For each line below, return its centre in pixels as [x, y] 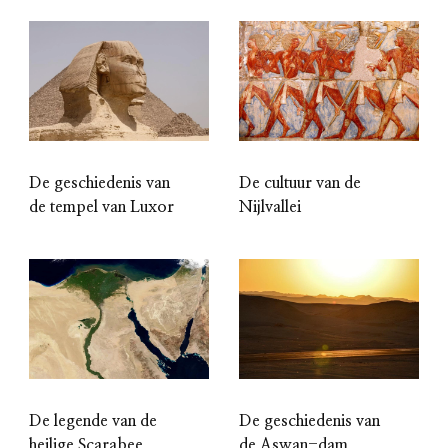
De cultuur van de [300, 182]
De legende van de [93, 420]
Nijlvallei [270, 206]
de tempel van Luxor [101, 206]
